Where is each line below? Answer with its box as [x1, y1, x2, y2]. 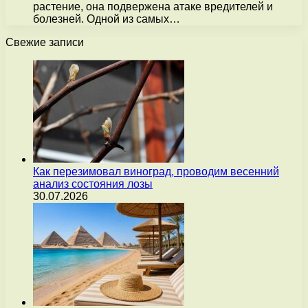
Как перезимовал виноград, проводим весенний [33, 165, 279, 177]
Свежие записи [5, 36, 84, 48]
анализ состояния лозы [33, 177, 153, 190]
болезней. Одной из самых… [33, 12, 180, 25]
